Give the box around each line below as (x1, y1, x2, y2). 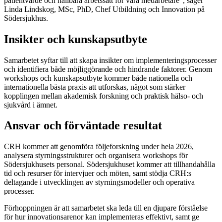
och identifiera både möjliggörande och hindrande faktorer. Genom (4, 64, 212, 73)
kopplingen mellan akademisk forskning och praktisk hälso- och (4, 91, 203, 100)
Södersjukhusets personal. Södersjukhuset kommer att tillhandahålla (4, 160, 215, 169)
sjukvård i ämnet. (4, 100, 57, 109)
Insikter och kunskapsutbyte (4, 32, 147, 46)
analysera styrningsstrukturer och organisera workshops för (4, 151, 188, 160)
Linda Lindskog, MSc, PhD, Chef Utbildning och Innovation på (4, 4, 205, 13)
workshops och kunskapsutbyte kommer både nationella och (4, 73, 192, 82)
